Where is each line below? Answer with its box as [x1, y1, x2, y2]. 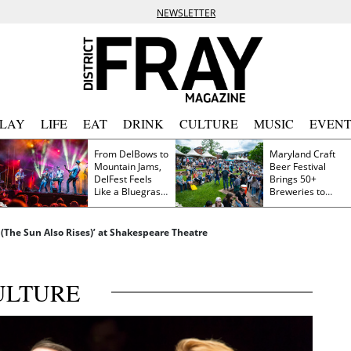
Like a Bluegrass [94, 184, 165, 198]
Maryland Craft [270, 147, 335, 161]
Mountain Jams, [94, 159, 161, 173]
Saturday [270, 209, 309, 223]
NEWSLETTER [157, 6, 215, 20]
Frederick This [270, 197, 331, 211]
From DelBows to [94, 147, 168, 161]
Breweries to [270, 184, 325, 198]
